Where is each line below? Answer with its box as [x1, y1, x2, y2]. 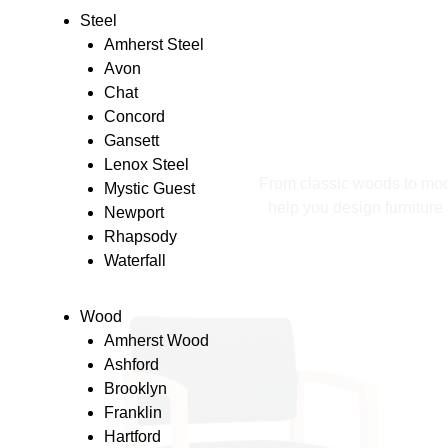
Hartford [104, 427, 161, 445]
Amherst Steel [104, 35, 204, 53]
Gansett [104, 131, 159, 149]
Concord [104, 107, 165, 125]
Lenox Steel [104, 155, 189, 173]
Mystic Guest [104, 179, 195, 197]
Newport [104, 203, 164, 221]
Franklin [104, 403, 162, 421]
